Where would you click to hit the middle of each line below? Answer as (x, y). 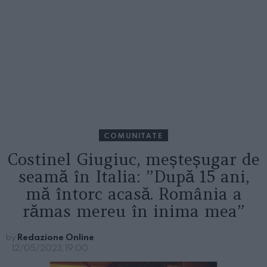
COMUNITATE (133, 136)
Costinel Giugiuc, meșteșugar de (133, 159)
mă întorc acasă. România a (133, 194)
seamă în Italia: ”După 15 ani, (133, 177)
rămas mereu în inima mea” (133, 211)
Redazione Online (56, 237)
